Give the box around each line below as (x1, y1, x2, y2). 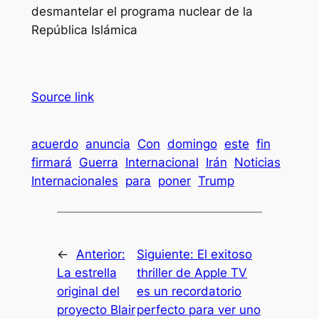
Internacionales (31, 173, 118, 188)
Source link (31, 90, 94, 105)
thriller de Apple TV (137, 266, 248, 281)
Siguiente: (137, 247, 198, 262)
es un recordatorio (137, 284, 242, 299)
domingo (167, 136, 217, 151)
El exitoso (197, 247, 253, 262)
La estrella (56, 266, 117, 281)
